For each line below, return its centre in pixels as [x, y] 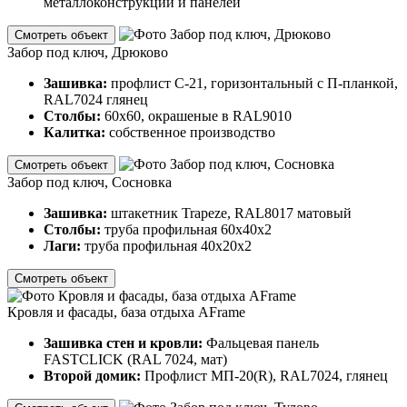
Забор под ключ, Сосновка [89, 182]
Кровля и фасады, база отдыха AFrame [126, 312]
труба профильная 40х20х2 [168, 245]
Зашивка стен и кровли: [125, 342]
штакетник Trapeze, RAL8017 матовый [231, 213]
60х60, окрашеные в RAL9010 [198, 115]
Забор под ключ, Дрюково [88, 52]
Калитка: [74, 132]
